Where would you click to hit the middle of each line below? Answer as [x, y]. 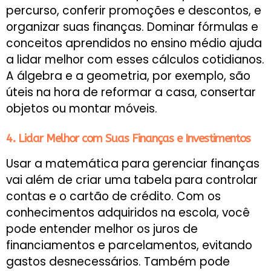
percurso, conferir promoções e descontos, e [134, 11]
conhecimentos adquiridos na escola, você [128, 212]
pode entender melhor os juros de [102, 229]
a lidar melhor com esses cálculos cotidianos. [135, 60]
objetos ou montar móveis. [82, 109]
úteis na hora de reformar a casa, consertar [131, 93]
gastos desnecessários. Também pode [118, 261]
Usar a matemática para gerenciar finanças [133, 163]
